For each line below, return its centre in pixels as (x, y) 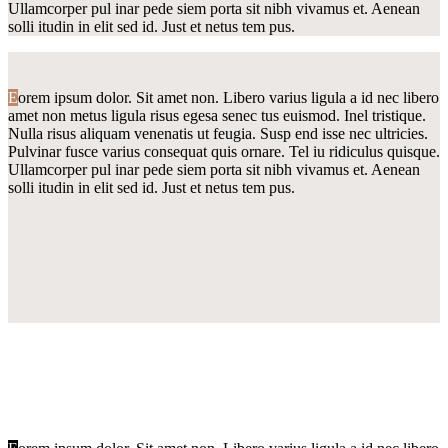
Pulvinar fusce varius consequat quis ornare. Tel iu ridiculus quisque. (224, 151)
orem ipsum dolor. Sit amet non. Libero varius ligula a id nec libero (228, 97)
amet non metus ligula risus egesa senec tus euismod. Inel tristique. (217, 115)
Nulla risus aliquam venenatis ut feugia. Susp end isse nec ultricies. (218, 133)
